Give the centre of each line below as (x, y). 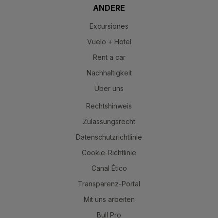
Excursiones (109, 26)
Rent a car (109, 57)
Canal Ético (109, 168)
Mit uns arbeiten (109, 199)
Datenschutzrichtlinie (109, 137)
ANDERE (109, 8)
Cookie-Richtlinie (109, 152)
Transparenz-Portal (109, 183)
